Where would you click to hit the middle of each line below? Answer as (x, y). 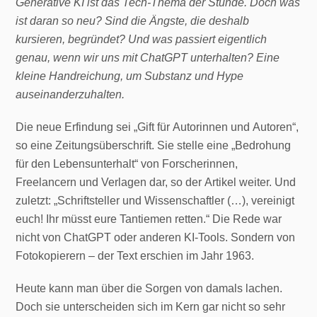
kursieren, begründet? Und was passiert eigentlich (142, 39)
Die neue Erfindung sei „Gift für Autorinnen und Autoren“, (157, 127)
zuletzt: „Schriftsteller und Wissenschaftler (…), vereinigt (155, 201)
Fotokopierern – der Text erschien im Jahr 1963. (135, 256)
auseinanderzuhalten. (70, 94)
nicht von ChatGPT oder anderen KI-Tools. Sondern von (156, 237)
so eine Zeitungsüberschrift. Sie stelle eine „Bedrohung (154, 145)
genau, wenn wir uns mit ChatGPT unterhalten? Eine (148, 58)
